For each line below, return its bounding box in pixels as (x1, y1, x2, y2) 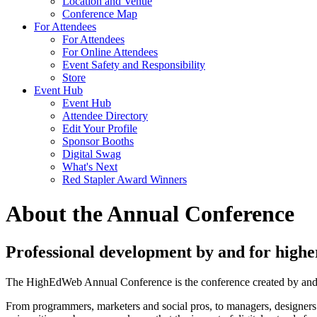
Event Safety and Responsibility (62, 59, 205, 71)
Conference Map (62, 8, 137, 20)
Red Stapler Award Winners (62, 173, 187, 185)
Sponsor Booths (62, 135, 134, 147)
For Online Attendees (62, 46, 158, 58)
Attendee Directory (62, 110, 148, 122)
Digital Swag (62, 148, 121, 160)
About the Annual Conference (6, 201, 294, 227)
